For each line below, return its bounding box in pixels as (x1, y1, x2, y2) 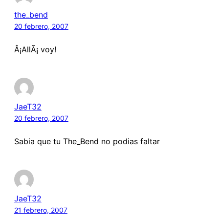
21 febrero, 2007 (14, 205, 67, 214)
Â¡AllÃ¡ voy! (14, 44, 56, 55)
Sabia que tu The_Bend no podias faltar (14, 136, 160, 147)
